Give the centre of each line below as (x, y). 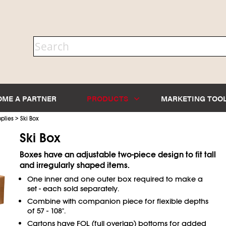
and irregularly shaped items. (74, 165)
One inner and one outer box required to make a (115, 179)
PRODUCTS (109, 98)
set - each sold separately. (73, 188)
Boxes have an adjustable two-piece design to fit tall (118, 155)
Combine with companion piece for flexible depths (118, 201)
